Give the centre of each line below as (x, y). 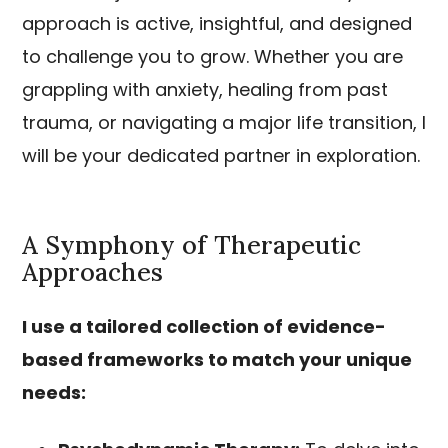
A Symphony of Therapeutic (191, 245)
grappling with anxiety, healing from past (205, 89)
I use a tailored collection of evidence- (204, 326)
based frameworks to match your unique (217, 359)
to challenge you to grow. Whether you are (212, 56)
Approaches (92, 272)
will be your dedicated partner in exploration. (221, 155)
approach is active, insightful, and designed (217, 23)
